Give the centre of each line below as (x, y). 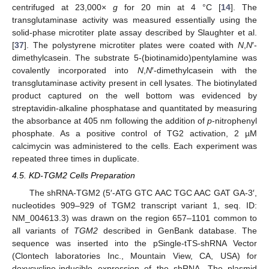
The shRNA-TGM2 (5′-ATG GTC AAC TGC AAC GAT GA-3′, (143, 192)
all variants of (43, 230)
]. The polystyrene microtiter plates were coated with (131, 45)
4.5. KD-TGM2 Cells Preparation (74, 176)
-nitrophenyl (234, 121)
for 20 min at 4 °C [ (169, 8)
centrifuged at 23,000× (62, 8)
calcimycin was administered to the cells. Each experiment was (134, 146)
